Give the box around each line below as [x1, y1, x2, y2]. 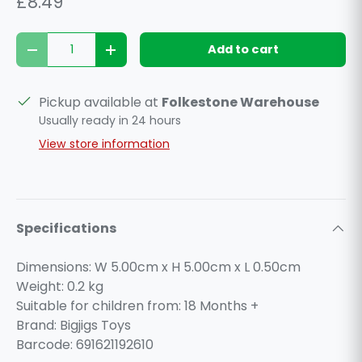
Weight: [16, 277, 67, 296]
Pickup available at [39, 93, 162, 112]
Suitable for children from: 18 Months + [16, 297, 259, 315]
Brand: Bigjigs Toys [16, 316, 131, 335]
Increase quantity [110, 47, 224, 64]
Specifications [16, 219, 116, 238]
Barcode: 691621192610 [16, 335, 154, 354]
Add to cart [207, 41, 279, 57]
